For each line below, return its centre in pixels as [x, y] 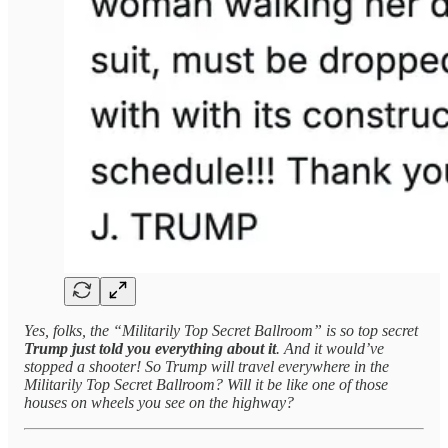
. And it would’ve [330, 349]
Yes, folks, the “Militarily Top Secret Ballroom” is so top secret [221, 331]
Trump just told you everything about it [150, 349]
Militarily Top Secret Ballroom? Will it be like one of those [206, 385]
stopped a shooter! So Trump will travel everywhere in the [206, 367]
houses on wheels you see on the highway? [159, 403]
